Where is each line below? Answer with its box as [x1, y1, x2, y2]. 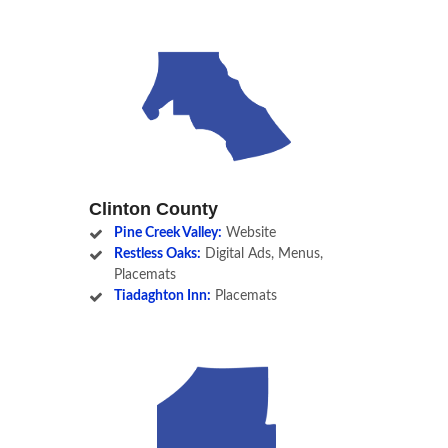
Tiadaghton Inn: [113, 289, 211, 304]
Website [221, 226, 276, 241]
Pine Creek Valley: [113, 226, 222, 241]
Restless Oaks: [113, 247, 201, 262]
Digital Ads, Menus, [200, 247, 323, 262]
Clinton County [89, 199, 218, 220]
